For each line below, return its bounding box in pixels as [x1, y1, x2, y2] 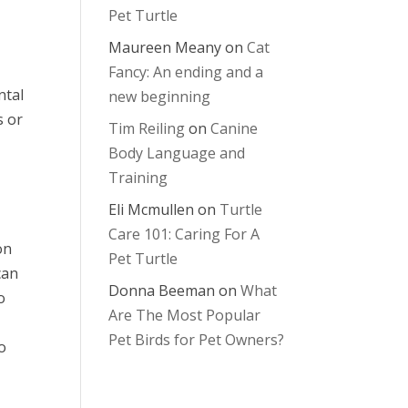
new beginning [108, 87, 211, 107]
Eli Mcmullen [108, 199, 195, 219]
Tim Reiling [108, 118, 186, 138]
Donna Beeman [108, 280, 216, 301]
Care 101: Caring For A [108, 224, 260, 244]
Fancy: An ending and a [108, 62, 264, 82]
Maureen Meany [108, 37, 222, 57]
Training [108, 168, 168, 188]
